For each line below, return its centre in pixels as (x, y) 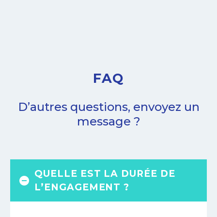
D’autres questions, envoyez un (108, 107)
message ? (108, 122)
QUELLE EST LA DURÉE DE (105, 174)
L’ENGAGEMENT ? (82, 187)
